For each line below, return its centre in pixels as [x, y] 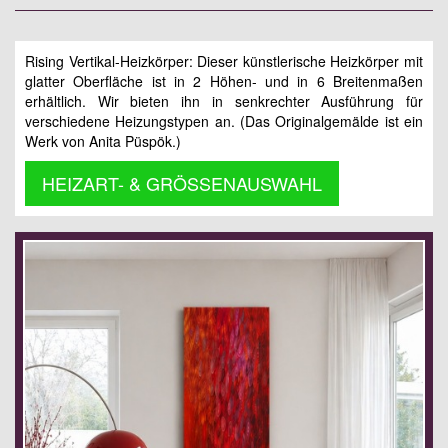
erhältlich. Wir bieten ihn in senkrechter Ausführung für [224, 100]
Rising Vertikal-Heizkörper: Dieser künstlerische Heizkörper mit [224, 60]
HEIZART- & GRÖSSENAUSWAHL [182, 182]
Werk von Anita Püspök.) [103, 140]
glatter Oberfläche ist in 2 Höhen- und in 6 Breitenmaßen [224, 80]
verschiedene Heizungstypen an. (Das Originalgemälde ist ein [224, 120]
